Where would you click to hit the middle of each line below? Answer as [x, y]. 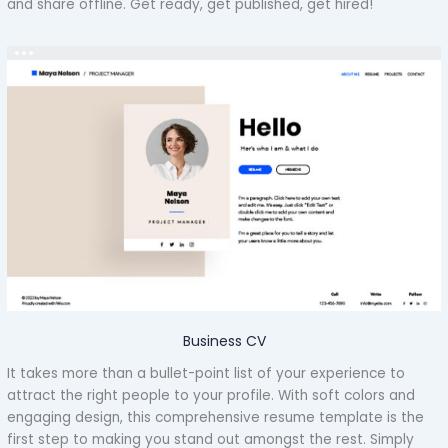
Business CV [224, 340]
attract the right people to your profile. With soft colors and [211, 396]
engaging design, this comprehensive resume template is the [216, 418]
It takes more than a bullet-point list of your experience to [206, 374]
